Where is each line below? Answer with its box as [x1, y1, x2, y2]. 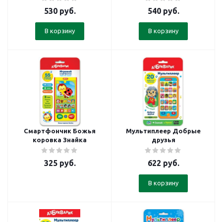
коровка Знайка [33, 136, 87, 143]
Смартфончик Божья [24, 127, 96, 134]
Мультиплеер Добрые [126, 127, 201, 134]
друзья [151, 136, 175, 143]
